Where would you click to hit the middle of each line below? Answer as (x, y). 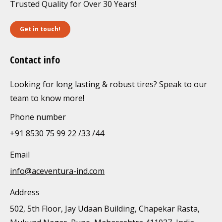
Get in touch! (40, 29)
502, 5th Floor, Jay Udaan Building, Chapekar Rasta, (105, 209)
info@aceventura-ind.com (57, 171)
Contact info (35, 60)
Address (25, 192)
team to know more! (47, 98)
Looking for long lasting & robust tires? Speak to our (109, 84)
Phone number (38, 117)
